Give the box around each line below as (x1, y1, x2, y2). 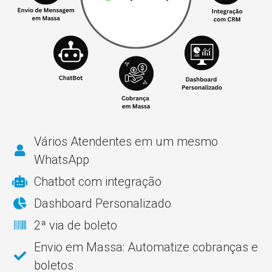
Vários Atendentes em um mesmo (34, 134, 218, 149)
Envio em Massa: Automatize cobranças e (34, 240, 258, 255)
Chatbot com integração (34, 174, 161, 189)
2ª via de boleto (34, 218, 117, 233)
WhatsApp (34, 152, 89, 168)
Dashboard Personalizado (34, 196, 171, 211)
